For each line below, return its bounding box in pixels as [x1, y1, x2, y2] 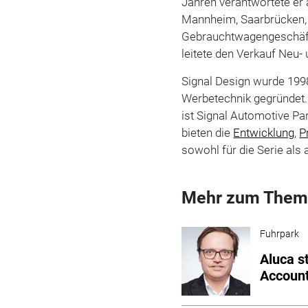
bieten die [181, 125, 234, 140]
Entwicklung [233, 125, 295, 140]
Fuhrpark [260, 228, 300, 239]
